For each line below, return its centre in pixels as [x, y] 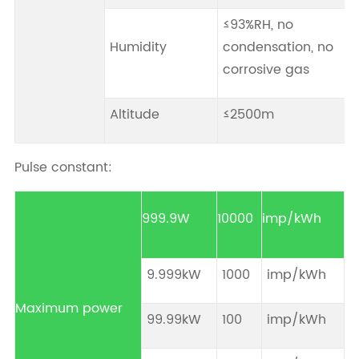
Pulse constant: [63, 168]
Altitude [134, 115]
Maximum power [69, 309]
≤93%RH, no [258, 25]
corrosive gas [266, 70]
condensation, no [278, 48]
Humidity [138, 48]
